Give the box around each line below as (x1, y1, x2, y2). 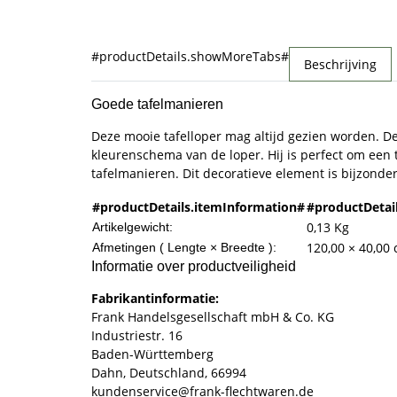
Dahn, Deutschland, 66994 (91, 363, 246, 381)
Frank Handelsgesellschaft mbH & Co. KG (91, 307, 334, 325)
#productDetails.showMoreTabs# (91, 47, 289, 65)
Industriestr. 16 (91, 326, 183, 344)
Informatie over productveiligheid (91, 258, 296, 274)
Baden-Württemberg (91, 345, 214, 362)
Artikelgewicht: (92, 219, 173, 234)
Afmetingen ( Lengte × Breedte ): (92, 239, 276, 254)
